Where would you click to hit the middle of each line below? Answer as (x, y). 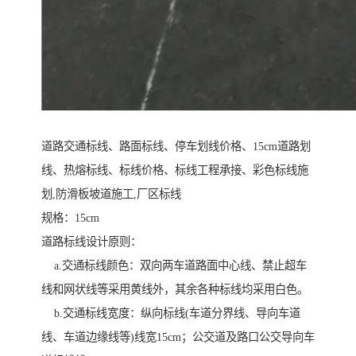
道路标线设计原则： (91, 242)
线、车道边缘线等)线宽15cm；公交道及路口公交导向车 (178, 337)
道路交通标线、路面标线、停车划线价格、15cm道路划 (176, 147)
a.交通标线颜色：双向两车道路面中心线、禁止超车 (174, 266)
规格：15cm (70, 218)
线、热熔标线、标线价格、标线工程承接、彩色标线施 (175, 170)
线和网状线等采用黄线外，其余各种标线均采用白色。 (175, 290)
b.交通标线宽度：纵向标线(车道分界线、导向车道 (171, 313)
